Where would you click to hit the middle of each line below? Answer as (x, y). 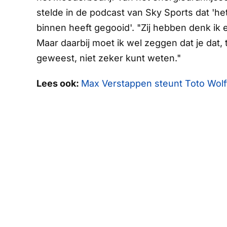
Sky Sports (169, 13)
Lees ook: (59, 84)
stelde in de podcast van (91, 13)
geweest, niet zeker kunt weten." (109, 58)
